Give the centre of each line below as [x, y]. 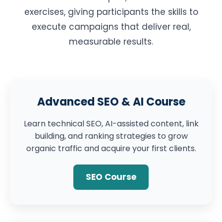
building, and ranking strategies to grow [111, 136]
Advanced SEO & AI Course [111, 102]
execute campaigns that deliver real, [111, 27]
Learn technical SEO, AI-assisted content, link [111, 124]
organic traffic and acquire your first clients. [111, 148]
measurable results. [111, 42]
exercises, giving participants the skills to [111, 12]
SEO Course [111, 177]
